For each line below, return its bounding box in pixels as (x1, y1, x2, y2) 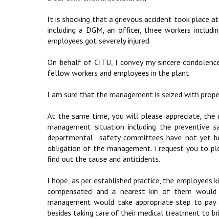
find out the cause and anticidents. (47, 154, 160, 164)
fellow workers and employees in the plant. (47, 68, 191, 78)
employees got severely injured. (47, 36, 151, 45)
